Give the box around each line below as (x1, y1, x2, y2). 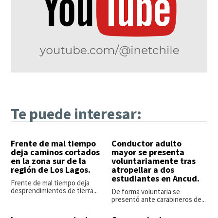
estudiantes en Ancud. (111, 173, 200, 184)
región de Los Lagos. (11, 164, 91, 176)
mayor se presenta (111, 146, 184, 158)
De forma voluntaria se (111, 187, 180, 197)
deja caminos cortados (11, 146, 100, 158)
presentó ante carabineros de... (111, 195, 206, 204)
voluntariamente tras (111, 155, 196, 167)
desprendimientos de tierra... (11, 186, 98, 196)
